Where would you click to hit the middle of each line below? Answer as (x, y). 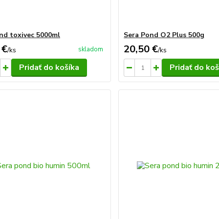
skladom (91, 49)
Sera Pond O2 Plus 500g (164, 35)
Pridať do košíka (49, 67)
